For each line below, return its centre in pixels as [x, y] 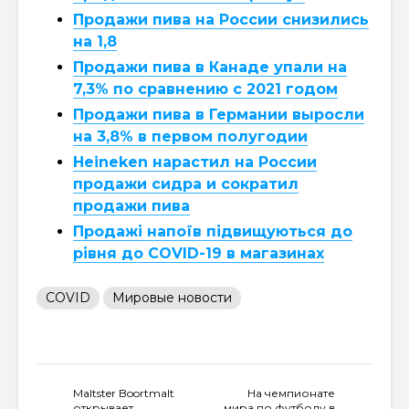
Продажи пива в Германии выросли [219, 114]
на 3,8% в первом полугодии [190, 136]
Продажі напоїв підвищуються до [213, 231]
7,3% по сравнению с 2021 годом [205, 89]
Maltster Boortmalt [124, 393]
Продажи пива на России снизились [221, 19]
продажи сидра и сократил [186, 184]
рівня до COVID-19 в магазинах [199, 253]
